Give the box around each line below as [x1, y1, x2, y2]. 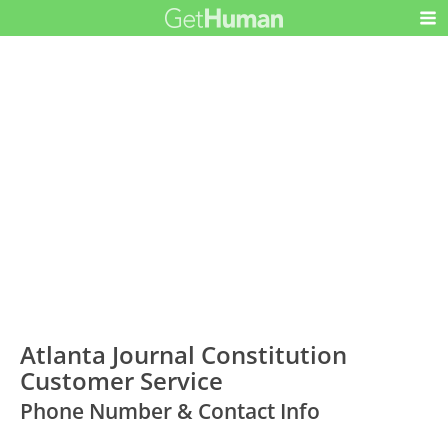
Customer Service [20, 364, 224, 398]
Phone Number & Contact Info [20, 397, 321, 426]
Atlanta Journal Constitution [20, 338, 348, 372]
